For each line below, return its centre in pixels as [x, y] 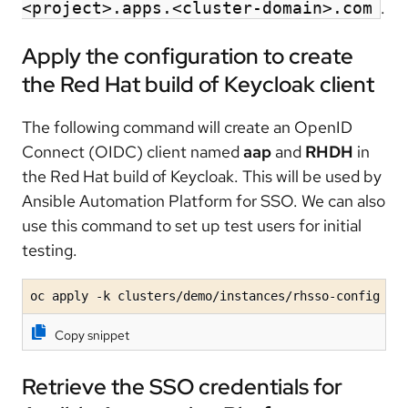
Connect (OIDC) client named [133, 152]
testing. [51, 250]
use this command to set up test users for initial [192, 226]
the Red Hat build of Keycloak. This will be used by [202, 177]
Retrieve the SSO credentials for [182, 387]
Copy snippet [92, 336]
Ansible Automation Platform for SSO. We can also [204, 201]
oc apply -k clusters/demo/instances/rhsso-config [205, 296]
